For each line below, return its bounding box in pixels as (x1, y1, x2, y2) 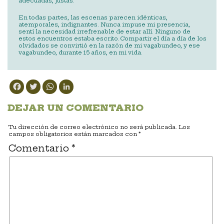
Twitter (40, 74, 75, 85)
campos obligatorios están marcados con (8, 130, 138, 138)
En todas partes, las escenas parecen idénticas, (18, 14, 167, 21)
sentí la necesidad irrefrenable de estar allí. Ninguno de (18, 28, 190, 35)
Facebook (24, 74, 67, 85)
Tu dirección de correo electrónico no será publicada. (8, 123, 177, 131)
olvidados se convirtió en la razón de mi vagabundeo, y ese (18, 42, 200, 49)
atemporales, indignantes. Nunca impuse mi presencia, (18, 21, 190, 28)
